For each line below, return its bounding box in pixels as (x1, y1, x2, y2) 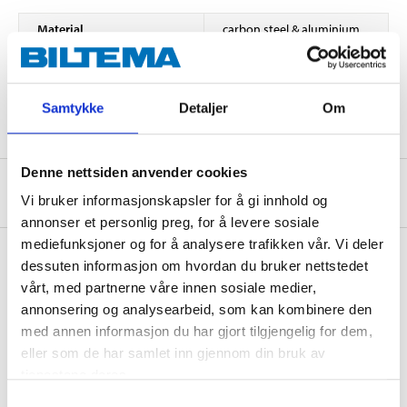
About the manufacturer (18, 181, 205, 204)
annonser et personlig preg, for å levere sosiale (21, 214, 319, 231)
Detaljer (178, 99, 229, 115)
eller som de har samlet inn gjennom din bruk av (21, 345, 326, 362)
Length (37, 51, 76, 68)
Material (37, 20, 84, 37)
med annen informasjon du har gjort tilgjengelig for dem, (21, 323, 372, 340)
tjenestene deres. (21, 367, 131, 383)
